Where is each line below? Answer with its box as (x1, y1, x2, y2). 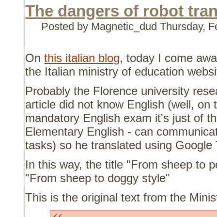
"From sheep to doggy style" (25, 171, 177, 185)
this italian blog (44, 51, 120, 64)
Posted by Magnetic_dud (41, 20, 160, 32)
